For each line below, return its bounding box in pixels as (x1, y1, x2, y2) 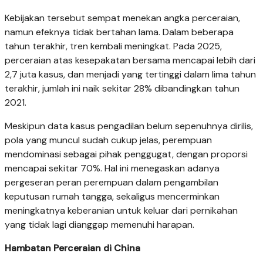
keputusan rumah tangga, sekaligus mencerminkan (5, 190, 220, 203)
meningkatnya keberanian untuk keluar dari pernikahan (5, 204, 238, 217)
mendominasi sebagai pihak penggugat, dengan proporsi (5, 147, 248, 160)
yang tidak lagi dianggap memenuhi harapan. (5, 218, 194, 231)
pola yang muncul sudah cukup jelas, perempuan (5, 133, 212, 146)
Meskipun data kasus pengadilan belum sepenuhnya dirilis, (5, 119, 253, 132)
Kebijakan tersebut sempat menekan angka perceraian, (5, 11, 240, 24)
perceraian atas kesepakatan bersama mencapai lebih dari (5, 53, 255, 66)
